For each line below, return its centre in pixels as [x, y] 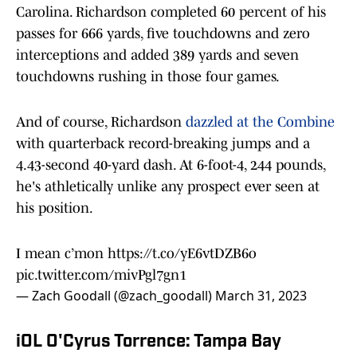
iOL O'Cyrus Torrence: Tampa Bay [149, 343]
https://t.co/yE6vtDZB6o [182, 254]
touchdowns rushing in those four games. [148, 77]
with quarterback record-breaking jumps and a [163, 144]
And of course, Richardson [101, 122]
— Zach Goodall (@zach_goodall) [116, 296]
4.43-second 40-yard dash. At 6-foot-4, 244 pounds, [171, 165]
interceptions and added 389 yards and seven [157, 55]
